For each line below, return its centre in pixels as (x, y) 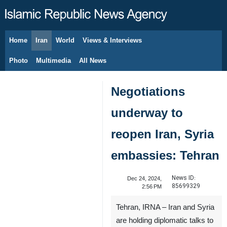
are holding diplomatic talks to (165, 220)
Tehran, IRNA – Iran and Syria (165, 207)
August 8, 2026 (44, 46)
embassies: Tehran (165, 155)
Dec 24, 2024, (144, 178)
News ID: (183, 178)
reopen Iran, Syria (162, 134)
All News (93, 61)
